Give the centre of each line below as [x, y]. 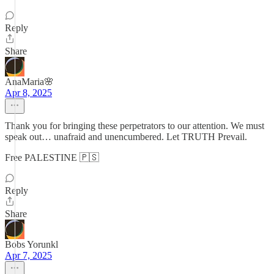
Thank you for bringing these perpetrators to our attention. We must [135, 126]
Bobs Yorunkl [31, 244]
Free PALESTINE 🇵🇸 [52, 157]
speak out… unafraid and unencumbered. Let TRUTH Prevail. [126, 137]
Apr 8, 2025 [28, 93]
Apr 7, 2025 [28, 255]
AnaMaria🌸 [29, 82]
